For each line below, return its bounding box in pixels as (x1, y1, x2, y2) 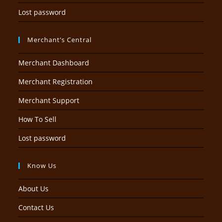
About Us (18, 184, 49, 193)
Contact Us (18, 203, 55, 212)
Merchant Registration (18, 77, 93, 86)
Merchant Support (18, 96, 80, 105)
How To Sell (18, 114, 57, 124)
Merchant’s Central (27, 35, 92, 44)
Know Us (27, 161, 57, 170)
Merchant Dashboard (18, 58, 90, 67)
